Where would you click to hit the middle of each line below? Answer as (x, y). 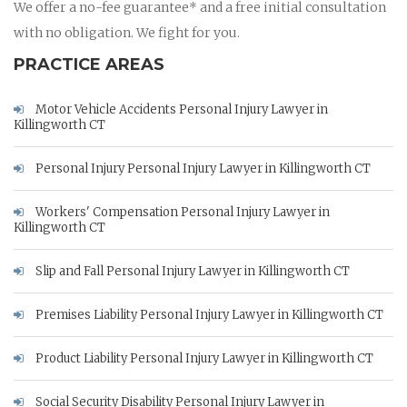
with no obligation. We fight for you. (127, 32)
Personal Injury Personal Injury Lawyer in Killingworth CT (202, 168)
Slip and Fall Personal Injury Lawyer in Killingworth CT (191, 271)
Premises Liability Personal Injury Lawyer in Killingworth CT (208, 314)
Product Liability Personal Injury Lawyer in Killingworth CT (203, 358)
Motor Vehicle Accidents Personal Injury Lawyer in (180, 109)
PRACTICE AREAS (89, 64)
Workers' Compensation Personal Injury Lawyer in (181, 212)
